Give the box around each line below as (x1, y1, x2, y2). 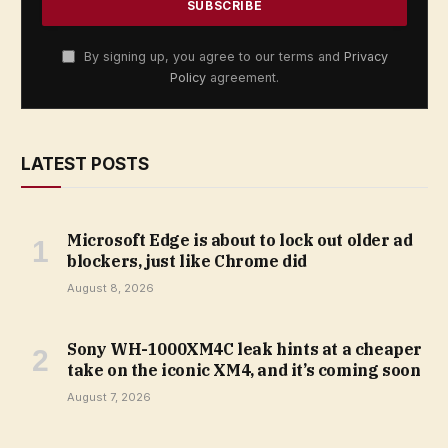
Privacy (343, 49, 388, 65)
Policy (170, 70, 206, 86)
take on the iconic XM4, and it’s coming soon (67, 360, 421, 381)
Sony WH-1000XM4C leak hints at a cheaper (67, 339, 423, 360)
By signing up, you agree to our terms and (79, 49, 344, 65)
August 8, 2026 (67, 281, 154, 296)
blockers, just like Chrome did (67, 251, 308, 272)
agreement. (206, 70, 279, 86)
